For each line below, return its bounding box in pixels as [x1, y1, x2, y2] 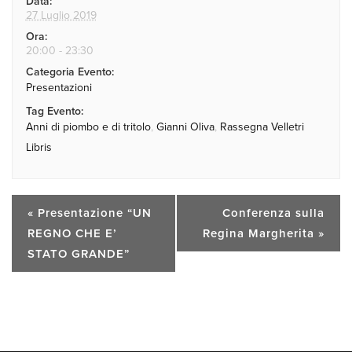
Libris [25, 140, 52, 154]
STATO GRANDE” [27, 247, 130, 262]
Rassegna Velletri [219, 119, 304, 134]
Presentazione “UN [34, 206, 152, 221]
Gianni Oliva [156, 119, 214, 134]
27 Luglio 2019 [25, 8, 97, 22]
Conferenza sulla [222, 206, 324, 221]
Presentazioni [25, 80, 92, 94]
